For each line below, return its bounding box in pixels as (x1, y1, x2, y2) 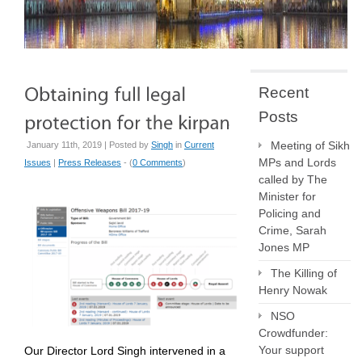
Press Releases (58, 158, 121, 167)
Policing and (259, 207, 321, 220)
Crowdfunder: (259, 326, 328, 339)
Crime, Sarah (259, 224, 326, 237)
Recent (259, 84, 309, 101)
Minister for (259, 190, 316, 203)
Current (184, 140, 214, 149)
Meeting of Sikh (271, 139, 350, 152)
